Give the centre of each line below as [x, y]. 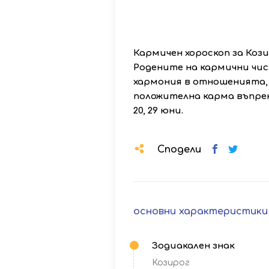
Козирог [171, 263]
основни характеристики [201, 211]
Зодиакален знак [193, 246]
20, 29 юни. [158, 111]
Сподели [179, 150]
